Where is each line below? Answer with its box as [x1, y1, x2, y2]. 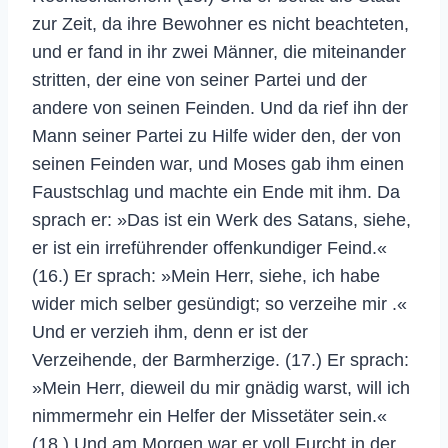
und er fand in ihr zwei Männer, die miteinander [32, 41, 406, 62]
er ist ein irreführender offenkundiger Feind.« [32, 237, 387, 258]
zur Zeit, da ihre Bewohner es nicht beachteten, [32, 13, 409, 34]
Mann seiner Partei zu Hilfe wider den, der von [32, 125, 401, 146]
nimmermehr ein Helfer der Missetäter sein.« [32, 405, 387, 426]
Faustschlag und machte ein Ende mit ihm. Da [32, 181, 400, 202]
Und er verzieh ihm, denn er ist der [32, 321, 308, 342]
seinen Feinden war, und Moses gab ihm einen [32, 153, 404, 174]
